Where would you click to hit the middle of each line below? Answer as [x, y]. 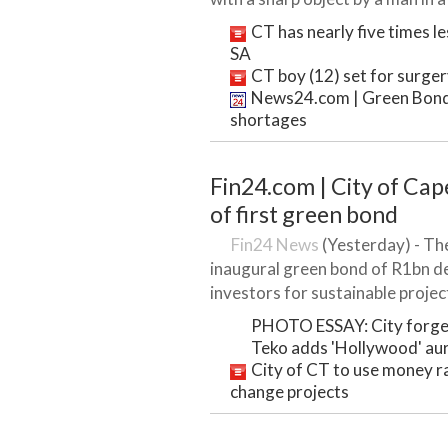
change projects [289, 391]
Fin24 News [275, 244]
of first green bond [304, 214]
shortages [268, 119]
